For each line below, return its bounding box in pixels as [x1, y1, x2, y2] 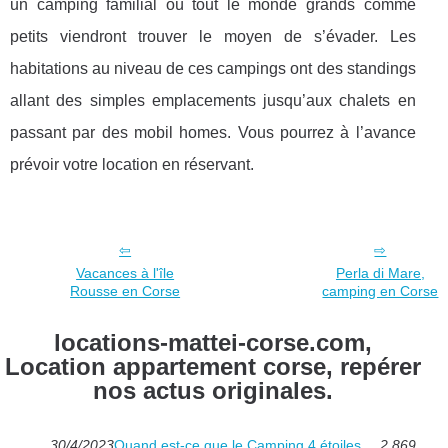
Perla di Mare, [335, 265, 425, 282]
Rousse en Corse [70, 283, 181, 300]
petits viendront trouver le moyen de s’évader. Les [10, 28, 416, 46]
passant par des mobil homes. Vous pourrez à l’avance [10, 124, 416, 142]
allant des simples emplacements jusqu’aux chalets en [10, 92, 416, 110]
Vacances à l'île [76, 265, 175, 282]
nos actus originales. [92, 377, 333, 405]
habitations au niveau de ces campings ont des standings [10, 60, 416, 78]
